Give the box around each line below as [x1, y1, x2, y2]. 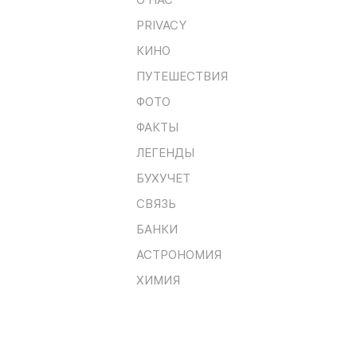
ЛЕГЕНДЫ [136, 144, 194, 160]
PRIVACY [136, 17, 186, 33]
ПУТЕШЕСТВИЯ [136, 68, 228, 84]
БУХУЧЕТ [136, 170, 190, 186]
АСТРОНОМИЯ [136, 246, 222, 262]
